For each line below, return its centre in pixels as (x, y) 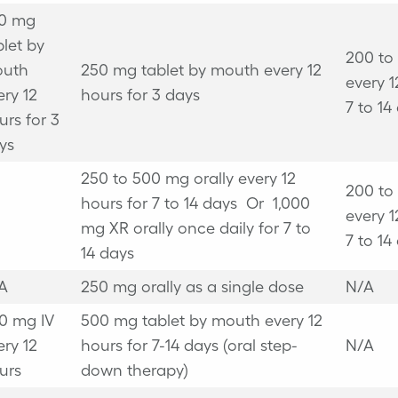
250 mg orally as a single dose (192, 287)
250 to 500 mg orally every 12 (188, 178)
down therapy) (134, 370)
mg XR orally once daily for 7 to (195, 228)
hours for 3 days (140, 95)
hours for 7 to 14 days (159, 203)
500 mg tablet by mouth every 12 (201, 320)
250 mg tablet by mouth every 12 (201, 70)
